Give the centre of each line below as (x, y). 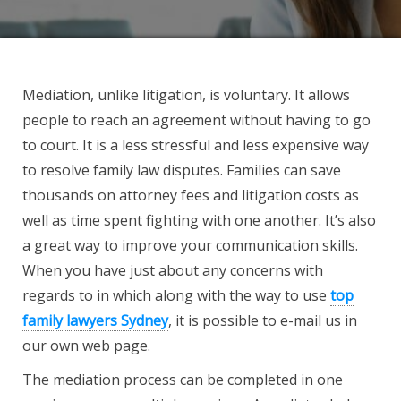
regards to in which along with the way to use (176, 295)
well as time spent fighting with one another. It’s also (199, 220)
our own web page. (86, 346)
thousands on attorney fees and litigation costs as (191, 195)
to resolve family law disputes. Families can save (182, 170)
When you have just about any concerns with (173, 270)
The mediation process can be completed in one (183, 380)
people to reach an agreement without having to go (196, 120)
